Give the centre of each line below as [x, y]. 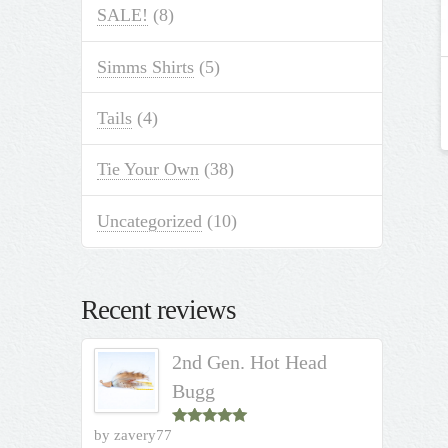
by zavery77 [133, 434]
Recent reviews [158, 310]
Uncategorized [149, 220]
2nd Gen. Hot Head [249, 362]
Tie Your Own [147, 169]
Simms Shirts [145, 66]
